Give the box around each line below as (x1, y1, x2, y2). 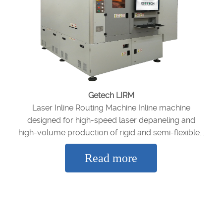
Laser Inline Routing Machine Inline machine (32, 103, 190, 113)
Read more (85, 152, 137, 165)
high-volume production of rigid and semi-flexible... (18, 128, 204, 138)
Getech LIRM (88, 91, 134, 101)
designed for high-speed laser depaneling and (27, 115, 195, 125)
